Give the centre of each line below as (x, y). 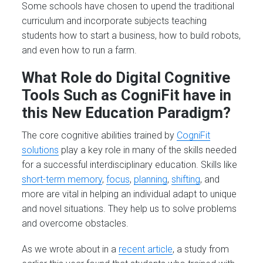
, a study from (201, 249)
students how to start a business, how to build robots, (131, 35)
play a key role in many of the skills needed (148, 150)
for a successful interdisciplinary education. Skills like (130, 164)
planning (151, 179)
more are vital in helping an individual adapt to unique (129, 194)
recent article (146, 249)
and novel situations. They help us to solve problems (129, 208)
